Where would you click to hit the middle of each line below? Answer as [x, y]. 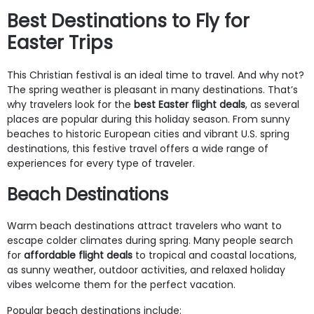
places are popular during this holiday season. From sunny [149, 119]
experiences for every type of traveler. [101, 163]
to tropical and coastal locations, [214, 255]
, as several [272, 104]
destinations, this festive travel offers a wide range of [138, 148]
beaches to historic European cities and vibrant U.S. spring [148, 134]
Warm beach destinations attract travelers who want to [144, 225]
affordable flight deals [78, 255]
